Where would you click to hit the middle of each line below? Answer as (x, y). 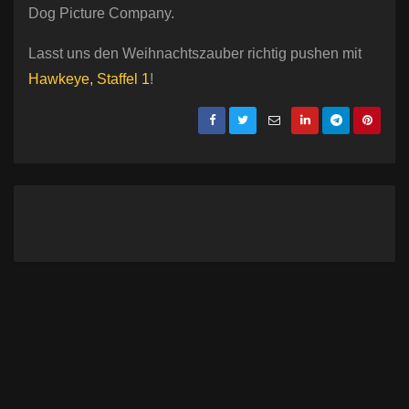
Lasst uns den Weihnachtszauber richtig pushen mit (195, 54)
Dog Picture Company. (101, 14)
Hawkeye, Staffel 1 (89, 79)
